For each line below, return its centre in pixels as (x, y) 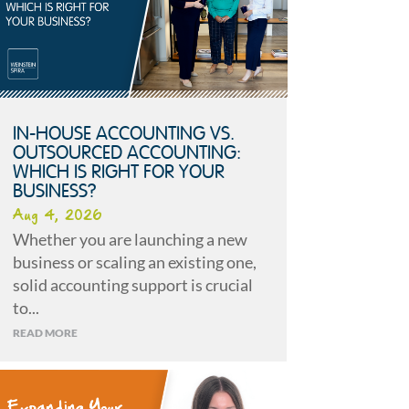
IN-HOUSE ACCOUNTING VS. (123, 134)
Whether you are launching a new (130, 239)
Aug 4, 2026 (57, 216)
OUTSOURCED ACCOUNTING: (126, 153)
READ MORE (45, 332)
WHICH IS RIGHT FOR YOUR (118, 173)
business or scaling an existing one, (134, 262)
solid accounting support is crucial (132, 284)
